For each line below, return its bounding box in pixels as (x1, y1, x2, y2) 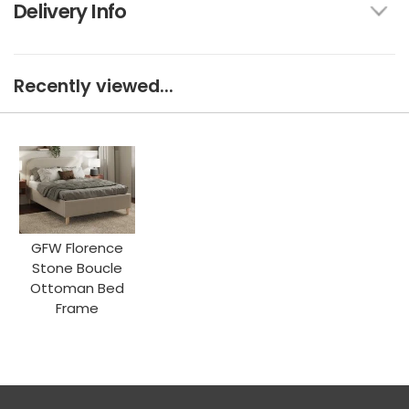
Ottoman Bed (30, 278, 125, 298)
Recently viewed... (14, 74, 173, 100)
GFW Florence (31, 237, 124, 257)
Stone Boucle (32, 257, 123, 278)
